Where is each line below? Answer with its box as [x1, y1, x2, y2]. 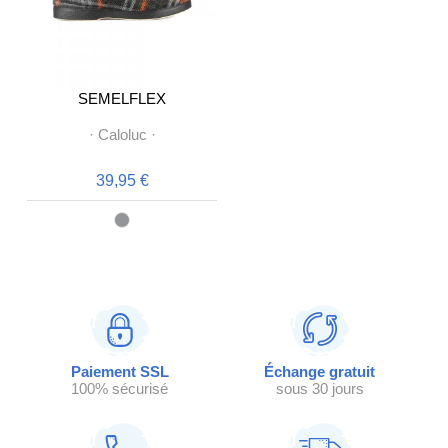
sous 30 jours [275, 380, 364, 397]
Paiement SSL [70, 363, 169, 380]
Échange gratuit [264, 363, 376, 380]
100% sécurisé [71, 380, 169, 397]
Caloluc [97, 126, 147, 143]
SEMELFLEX [78, 90, 166, 107]
